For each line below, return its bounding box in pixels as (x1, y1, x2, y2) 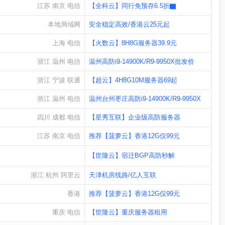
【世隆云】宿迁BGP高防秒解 (89, 151, 175, 159)
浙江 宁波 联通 (37, 76, 80, 84)
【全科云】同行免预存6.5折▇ (89, 2, 176, 10)
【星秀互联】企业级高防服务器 (89, 114, 180, 122)
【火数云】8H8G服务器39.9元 (89, 39, 177, 47)
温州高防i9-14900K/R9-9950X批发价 (89, 58, 194, 66)
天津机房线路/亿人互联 (89, 169, 156, 177)
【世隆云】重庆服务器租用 (89, 206, 167, 214)
